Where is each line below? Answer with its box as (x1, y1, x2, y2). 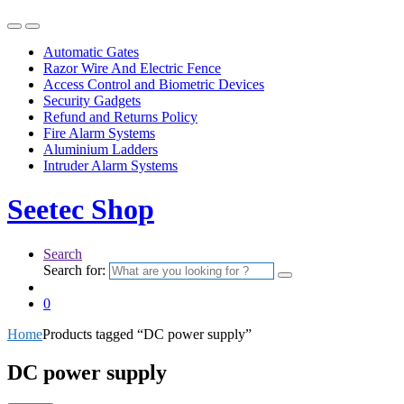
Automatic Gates (43, 43, 139, 60)
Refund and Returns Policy (43, 108, 197, 124)
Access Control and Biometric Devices (43, 76, 264, 92)
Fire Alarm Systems (43, 124, 155, 141)
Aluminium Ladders (43, 141, 158, 157)
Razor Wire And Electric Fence (43, 60, 221, 76)
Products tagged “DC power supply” (42, 326, 252, 342)
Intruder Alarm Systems (43, 157, 178, 173)
